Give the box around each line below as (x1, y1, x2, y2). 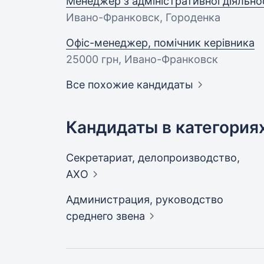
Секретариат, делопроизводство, (66, 151, 240, 164)
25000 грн (66, 53, 118, 65)
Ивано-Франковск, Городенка (66, 11, 220, 24)
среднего (66, 210, 116, 222)
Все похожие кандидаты (66, 78, 193, 91)
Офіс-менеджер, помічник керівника (66, 37, 255, 49)
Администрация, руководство (66, 193, 223, 206)
